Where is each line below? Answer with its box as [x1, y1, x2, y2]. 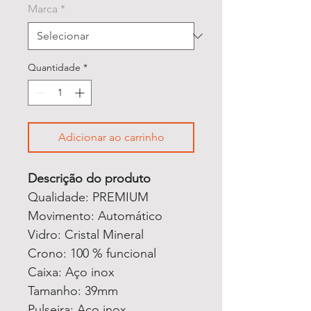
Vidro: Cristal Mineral [28, 226, 144, 242]
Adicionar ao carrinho [58, 130, 165, 144]
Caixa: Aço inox [28, 264, 115, 280]
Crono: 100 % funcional [28, 245, 156, 261]
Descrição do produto [28, 170, 151, 186]
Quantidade [28, 60, 81, 74]
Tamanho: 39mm [28, 283, 118, 299]
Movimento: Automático [28, 208, 162, 224]
